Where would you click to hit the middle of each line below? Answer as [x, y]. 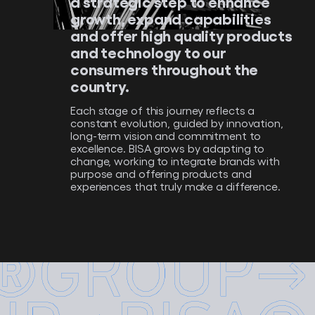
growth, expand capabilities [171, 18]
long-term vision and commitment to [166, 136]
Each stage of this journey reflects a [163, 110]
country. [100, 86]
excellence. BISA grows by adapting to [168, 148]
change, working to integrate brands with [175, 161]
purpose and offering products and [161, 174]
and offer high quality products [181, 35]
